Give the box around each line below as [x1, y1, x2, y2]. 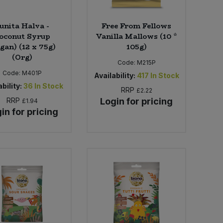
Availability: [94, 71, 135, 80]
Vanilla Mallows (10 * [96, 31, 177, 42]
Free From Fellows [102, 20, 172, 32]
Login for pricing [100, 96, 173, 107]
